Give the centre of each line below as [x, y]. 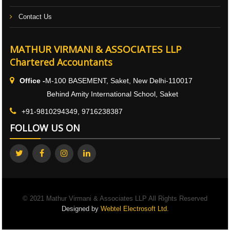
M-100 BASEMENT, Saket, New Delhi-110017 [119, 81]
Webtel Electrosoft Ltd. [135, 209]
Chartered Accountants [61, 62]
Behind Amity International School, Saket [94, 94]
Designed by [81, 209]
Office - [32, 81]
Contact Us [35, 17]
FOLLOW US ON [45, 128]
